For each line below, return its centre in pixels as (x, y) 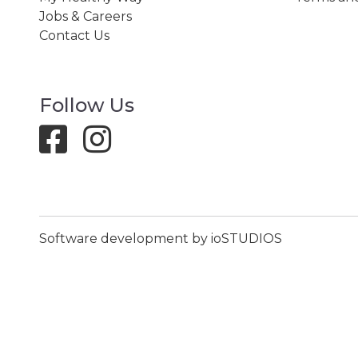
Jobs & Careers (85, 16)
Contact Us (74, 35)
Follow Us (86, 105)
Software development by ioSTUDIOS (160, 238)
